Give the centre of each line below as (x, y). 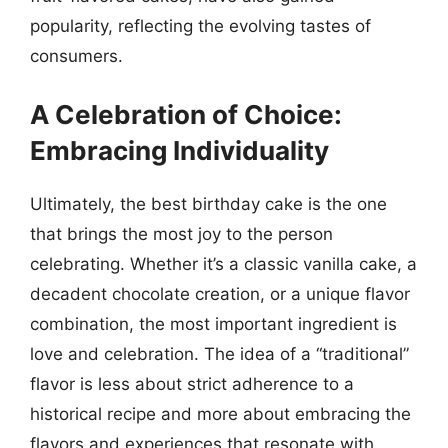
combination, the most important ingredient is (213, 323)
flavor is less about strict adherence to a (192, 383)
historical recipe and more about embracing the (220, 413)
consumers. (76, 56)
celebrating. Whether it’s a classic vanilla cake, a (223, 263)
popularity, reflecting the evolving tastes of (200, 26)
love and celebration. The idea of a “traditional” (219, 353)
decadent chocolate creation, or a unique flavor (220, 293)
